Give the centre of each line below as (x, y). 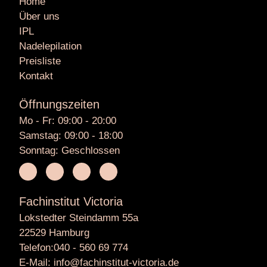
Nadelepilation (51, 46)
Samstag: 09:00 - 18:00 (71, 136)
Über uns (40, 17)
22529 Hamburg (55, 232)
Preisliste (40, 61)
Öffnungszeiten (60, 105)
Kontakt (36, 76)
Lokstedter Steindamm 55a (79, 218)
